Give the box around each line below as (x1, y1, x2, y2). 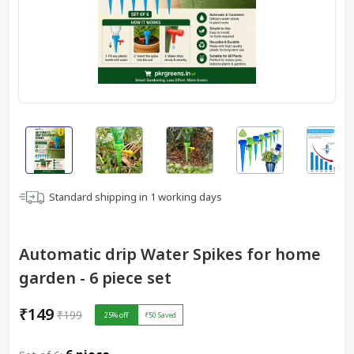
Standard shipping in (49, 190, 150, 204)
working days (156, 190, 222, 204)
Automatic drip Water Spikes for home (19, 243, 321, 265)
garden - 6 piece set (19, 267, 171, 288)
